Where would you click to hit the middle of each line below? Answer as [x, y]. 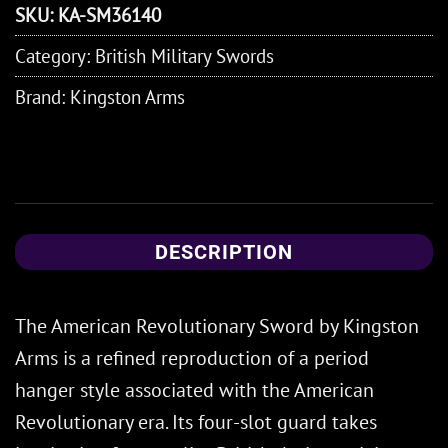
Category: [55, 55]
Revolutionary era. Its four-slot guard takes [196, 421]
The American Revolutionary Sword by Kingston [217, 325]
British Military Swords [184, 55]
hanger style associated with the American [194, 389]
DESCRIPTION [224, 251]
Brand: [42, 96]
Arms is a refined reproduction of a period [192, 357]
